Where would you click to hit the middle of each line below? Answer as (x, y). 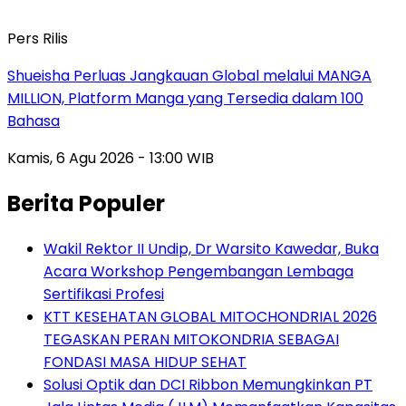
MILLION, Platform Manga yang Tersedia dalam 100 (185, 99)
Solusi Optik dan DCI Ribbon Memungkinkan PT (208, 385)
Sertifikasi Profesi (104, 295)
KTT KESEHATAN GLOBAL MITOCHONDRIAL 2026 (210, 317)
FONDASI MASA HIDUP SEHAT (145, 362)
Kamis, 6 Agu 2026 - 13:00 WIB (111, 159)
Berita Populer (86, 204)
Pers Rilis (38, 39)
